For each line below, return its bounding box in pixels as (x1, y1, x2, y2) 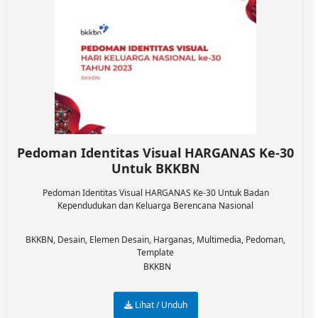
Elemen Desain (89, 234, 149, 246)
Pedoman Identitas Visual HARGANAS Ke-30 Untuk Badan (42, 187, 269, 199)
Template (137, 246, 174, 258)
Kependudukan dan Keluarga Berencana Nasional (57, 199, 253, 212)
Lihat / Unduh (132, 299, 187, 311)
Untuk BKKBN (111, 160, 200, 177)
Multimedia (197, 234, 241, 246)
